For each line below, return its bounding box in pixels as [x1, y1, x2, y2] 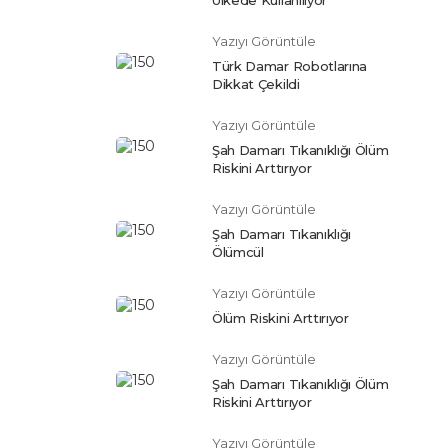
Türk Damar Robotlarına [212, 57, 367, 74]
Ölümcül [212, 243, 264, 260]
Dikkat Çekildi [212, 75, 300, 92]
